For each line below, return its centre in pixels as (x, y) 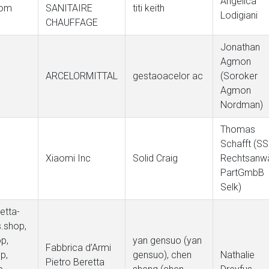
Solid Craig (155, 158)
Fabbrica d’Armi (78, 248)
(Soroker (239, 76)
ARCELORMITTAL (82, 76)
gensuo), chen (162, 255)
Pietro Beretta (75, 262)
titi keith (149, 8)
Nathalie (237, 255)
